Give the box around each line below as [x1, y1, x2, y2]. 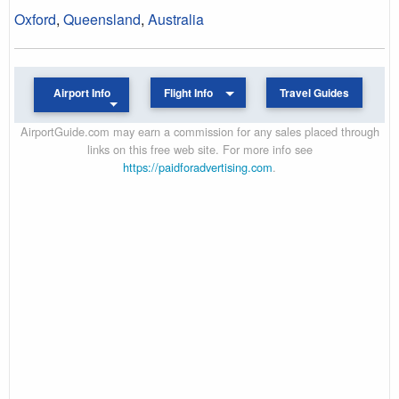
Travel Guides [279, 85, 349, 101]
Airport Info [53, 85, 110, 101]
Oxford [14, 8, 56, 29]
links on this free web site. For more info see [86, 140, 313, 158]
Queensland [63, 8, 141, 29]
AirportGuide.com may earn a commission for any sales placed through [20, 122, 379, 140]
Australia [148, 8, 204, 29]
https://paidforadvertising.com [123, 158, 273, 175]
